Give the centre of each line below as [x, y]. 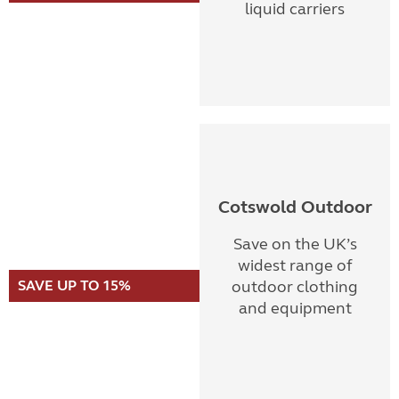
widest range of [295, 265]
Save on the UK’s [295, 244]
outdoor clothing [295, 287]
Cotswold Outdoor [295, 207]
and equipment [295, 308]
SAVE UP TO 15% [74, 285]
